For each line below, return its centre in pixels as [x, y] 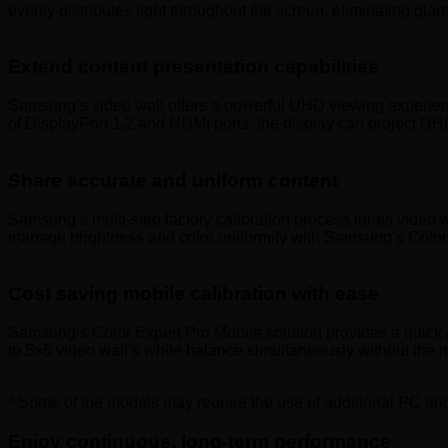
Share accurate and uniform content [173, 180]
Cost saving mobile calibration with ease [193, 294]
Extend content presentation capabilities [193, 67]
